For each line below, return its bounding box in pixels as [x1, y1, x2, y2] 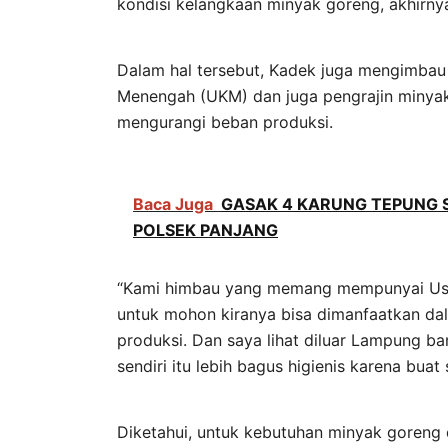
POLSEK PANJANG [133, 220, 278, 240]
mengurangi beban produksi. [117, 112, 333, 132]
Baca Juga [133, 194, 213, 214]
